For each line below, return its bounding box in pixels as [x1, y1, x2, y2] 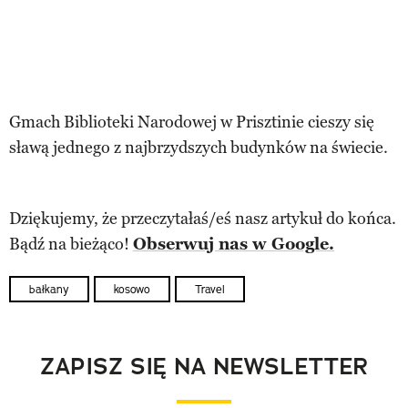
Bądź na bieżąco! [9, 233, 133, 254]
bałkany [29, 281, 69, 296]
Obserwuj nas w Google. [133, 233, 334, 254]
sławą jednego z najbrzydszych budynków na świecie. [9, 137, 388, 158]
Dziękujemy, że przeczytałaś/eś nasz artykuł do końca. [9, 208, 396, 229]
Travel [195, 281, 225, 296]
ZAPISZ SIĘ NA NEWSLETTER [39, 351, 369, 382]
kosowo [114, 281, 150, 296]
